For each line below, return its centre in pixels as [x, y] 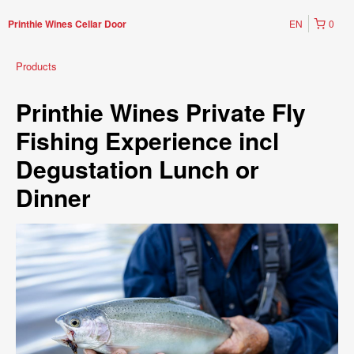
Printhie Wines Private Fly [161, 112]
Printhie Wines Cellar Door [67, 24]
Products [36, 66]
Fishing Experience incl [147, 140]
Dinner [53, 197]
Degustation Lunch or [137, 169]
